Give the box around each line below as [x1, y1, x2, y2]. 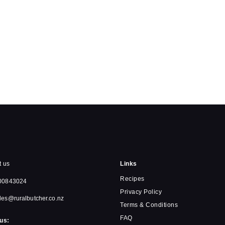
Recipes [120, 175, 145, 182]
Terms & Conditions [120, 201, 178, 208]
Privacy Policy [120, 188, 162, 195]
